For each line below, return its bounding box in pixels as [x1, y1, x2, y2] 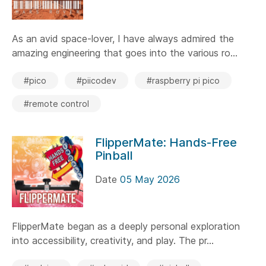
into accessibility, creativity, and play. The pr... [12, 235, 214, 246]
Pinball [95, 148, 133, 163]
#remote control [24, 99, 89, 109]
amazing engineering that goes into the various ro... [12, 47, 237, 59]
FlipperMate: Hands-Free [95, 135, 237, 150]
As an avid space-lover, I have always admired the [12, 33, 234, 45]
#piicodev [77, 75, 116, 85]
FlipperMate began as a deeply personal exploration [12, 220, 240, 232]
